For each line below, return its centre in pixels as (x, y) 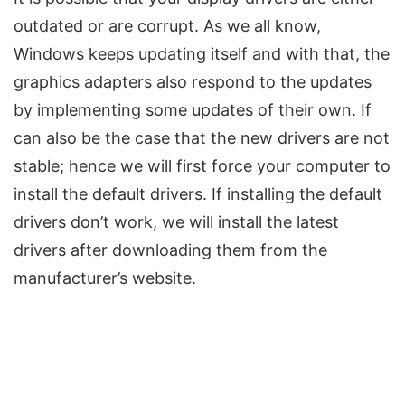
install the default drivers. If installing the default (198, 194)
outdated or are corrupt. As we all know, (167, 26)
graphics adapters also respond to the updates (193, 82)
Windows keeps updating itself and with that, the (202, 54)
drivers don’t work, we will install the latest (176, 222)
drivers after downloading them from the (170, 250)
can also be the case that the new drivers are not (202, 138)
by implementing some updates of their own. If (193, 110)
